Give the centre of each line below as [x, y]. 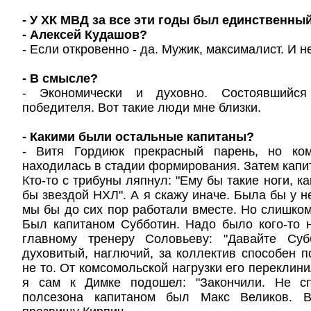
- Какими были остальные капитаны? [138, 137]
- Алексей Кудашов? [85, 35]
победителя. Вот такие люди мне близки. [142, 108]
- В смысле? [60, 78]
